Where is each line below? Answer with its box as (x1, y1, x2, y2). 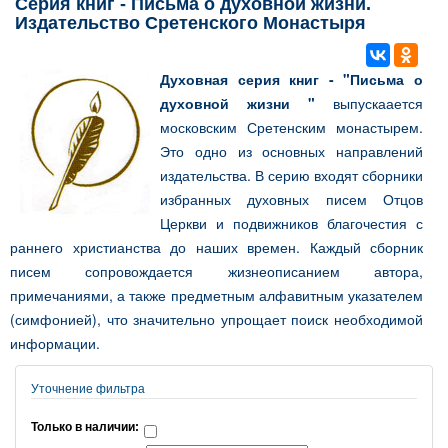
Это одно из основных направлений (160, 141, 423, 161)
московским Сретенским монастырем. (160, 117, 423, 137)
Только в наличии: (31, 420, 139, 434)
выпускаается (315, 93, 423, 113)
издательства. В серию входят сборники (160, 165, 423, 185)
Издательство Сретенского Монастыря (15, 13, 366, 33)
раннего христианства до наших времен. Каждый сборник (10, 237, 423, 257)
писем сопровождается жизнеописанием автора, (10, 261, 423, 281)
